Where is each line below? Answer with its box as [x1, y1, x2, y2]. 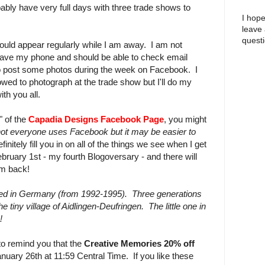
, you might [164, 114, 206, 125]
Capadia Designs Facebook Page [28, 114, 164, 125]
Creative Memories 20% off [84, 238, 195, 249]
